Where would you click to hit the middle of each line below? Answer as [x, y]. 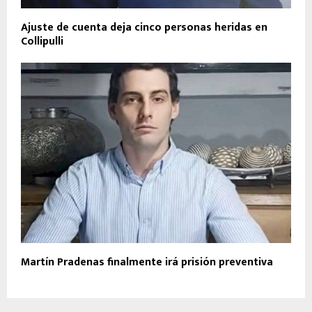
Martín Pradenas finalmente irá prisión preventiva [147, 262]
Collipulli [42, 41]
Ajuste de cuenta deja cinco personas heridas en [144, 27]
